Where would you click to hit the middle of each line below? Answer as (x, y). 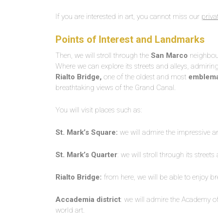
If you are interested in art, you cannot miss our (128, 17)
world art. (70, 210)
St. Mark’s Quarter (86, 155)
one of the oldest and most (145, 77)
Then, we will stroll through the (103, 55)
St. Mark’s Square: (87, 132)
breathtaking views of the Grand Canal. (116, 88)
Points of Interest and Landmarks (130, 39)
